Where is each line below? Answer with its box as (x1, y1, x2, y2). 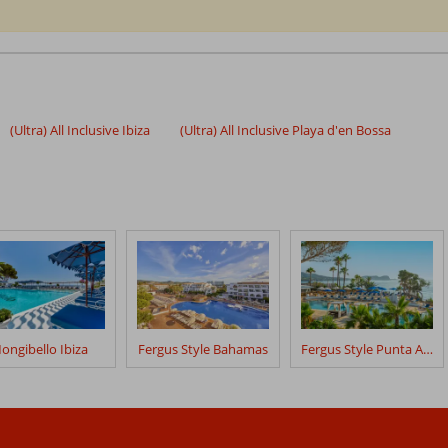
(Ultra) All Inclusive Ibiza (10, 120, 150, 139)
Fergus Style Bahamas (138, 339, 268, 358)
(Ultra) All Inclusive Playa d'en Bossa (180, 120, 391, 139)
